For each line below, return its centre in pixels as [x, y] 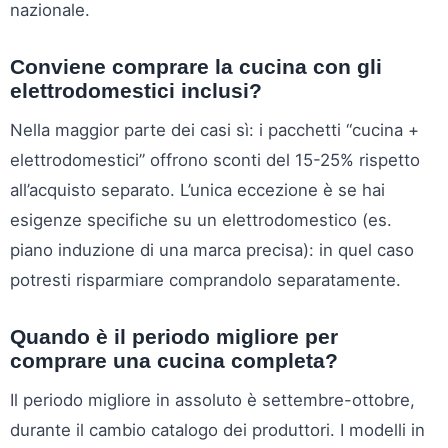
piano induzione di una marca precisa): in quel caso [212, 249]
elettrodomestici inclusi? [136, 90]
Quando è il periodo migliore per [174, 336]
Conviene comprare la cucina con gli [196, 66]
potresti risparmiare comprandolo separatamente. [205, 279]
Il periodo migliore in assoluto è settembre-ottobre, [212, 399]
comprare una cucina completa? [174, 360]
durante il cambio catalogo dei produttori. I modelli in [217, 429]
